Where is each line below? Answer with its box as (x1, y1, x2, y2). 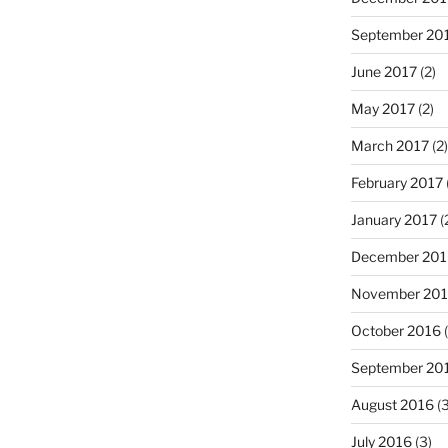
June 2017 (350, 62, 417, 80)
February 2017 (350, 173, 443, 191)
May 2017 (350, 99, 415, 117)
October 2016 (350, 321, 441, 339)
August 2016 (350, 395, 434, 413)
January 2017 (350, 210, 437, 228)
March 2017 (350, 136, 429, 154)
